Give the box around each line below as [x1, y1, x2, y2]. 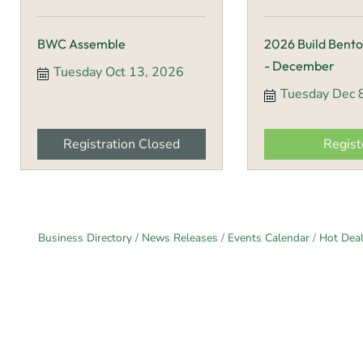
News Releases [142, 230, 218, 246]
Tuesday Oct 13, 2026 [53, 63, 184, 82]
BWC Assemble [37, 36, 126, 53]
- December [264, 58, 335, 75]
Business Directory [38, 230, 132, 246]
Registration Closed [63, 135, 180, 154]
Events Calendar [228, 230, 310, 246]
